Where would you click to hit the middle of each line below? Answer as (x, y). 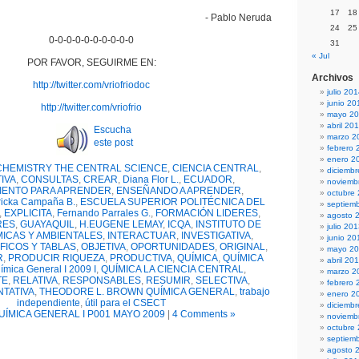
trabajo (255, 292)
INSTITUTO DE (228, 224)
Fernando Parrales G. (104, 213)
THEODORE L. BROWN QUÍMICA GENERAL (137, 292)
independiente (48, 303)
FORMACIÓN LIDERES (207, 213)
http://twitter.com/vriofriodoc (91, 85)
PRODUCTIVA (141, 258)
